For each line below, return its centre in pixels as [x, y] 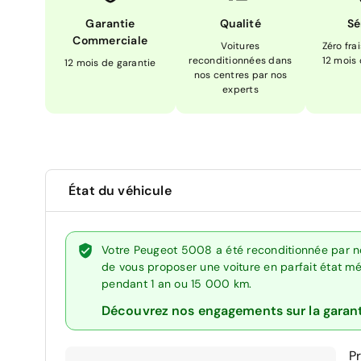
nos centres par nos [241, 75]
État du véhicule [120, 190]
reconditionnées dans [241, 60]
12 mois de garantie [110, 62]
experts [241, 89]
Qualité [241, 23]
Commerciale [110, 40]
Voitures [241, 46]
